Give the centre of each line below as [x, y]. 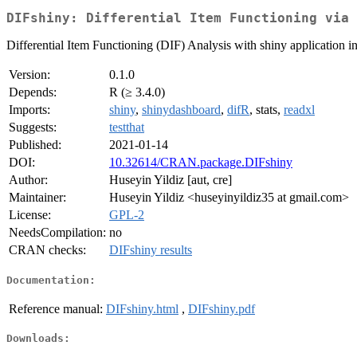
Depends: [33, 92]
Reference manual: [56, 308]
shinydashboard [181, 110]
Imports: [29, 110]
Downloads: [38, 339]
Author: [28, 180]
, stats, [267, 110]
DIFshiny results [151, 250]
